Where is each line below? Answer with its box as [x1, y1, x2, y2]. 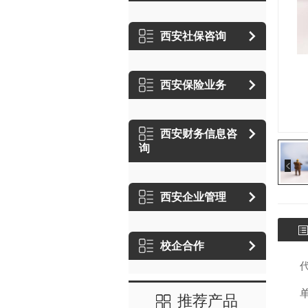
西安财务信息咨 [159, 128, 237, 140]
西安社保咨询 [159, 30, 226, 43]
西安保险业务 [159, 79, 226, 91]
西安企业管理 [159, 191, 226, 203]
